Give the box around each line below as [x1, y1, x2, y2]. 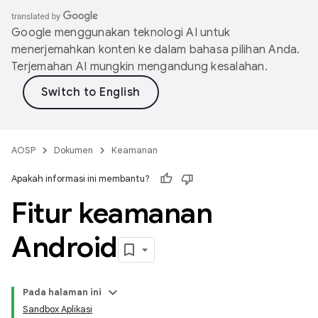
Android [11, 229, 118, 265]
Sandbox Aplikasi [23, 303, 92, 315]
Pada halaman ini [23, 286, 102, 298]
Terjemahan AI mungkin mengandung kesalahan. [11, 60, 268, 74]
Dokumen [54, 144, 93, 156]
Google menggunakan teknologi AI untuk [11, 26, 231, 40]
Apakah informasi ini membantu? [11, 172, 150, 185]
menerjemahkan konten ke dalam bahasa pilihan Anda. [11, 43, 300, 57]
